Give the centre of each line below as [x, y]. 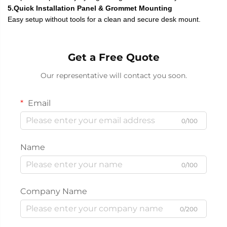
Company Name [54, 191]
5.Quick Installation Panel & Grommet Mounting [90, 8]
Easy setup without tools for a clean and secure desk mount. [104, 19]
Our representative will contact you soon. [113, 75]
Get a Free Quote [113, 57]
